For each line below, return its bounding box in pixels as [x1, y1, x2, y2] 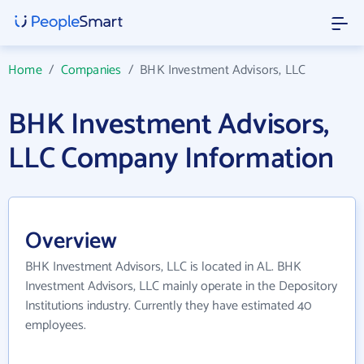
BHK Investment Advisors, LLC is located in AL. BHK [25, 256, 301, 278]
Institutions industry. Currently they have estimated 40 [25, 295, 311, 317]
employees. [25, 314, 86, 336]
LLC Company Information [8, 135, 334, 183]
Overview [25, 223, 117, 260]
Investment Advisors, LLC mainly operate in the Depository [25, 275, 337, 297]
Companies [60, 59, 122, 81]
